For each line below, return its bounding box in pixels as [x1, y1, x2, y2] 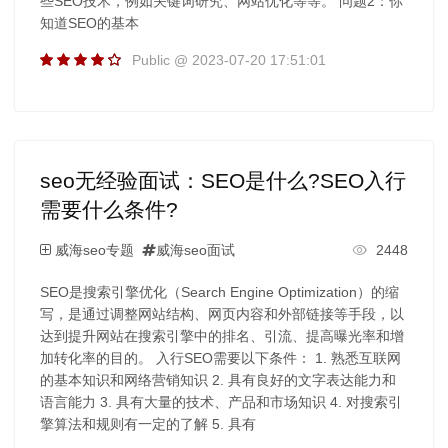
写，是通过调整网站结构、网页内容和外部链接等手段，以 [39, 305, 404, 322]
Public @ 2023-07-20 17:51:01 [131, 51, 326, 68]
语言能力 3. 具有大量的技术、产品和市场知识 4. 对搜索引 [39, 393, 402, 410]
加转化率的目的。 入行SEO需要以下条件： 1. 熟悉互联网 [39, 349, 401, 366]
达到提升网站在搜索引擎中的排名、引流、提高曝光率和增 [39, 327, 404, 344]
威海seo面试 [155, 241, 235, 258]
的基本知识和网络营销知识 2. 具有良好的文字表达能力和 [39, 371, 396, 388]
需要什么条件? [39, 197, 178, 221]
